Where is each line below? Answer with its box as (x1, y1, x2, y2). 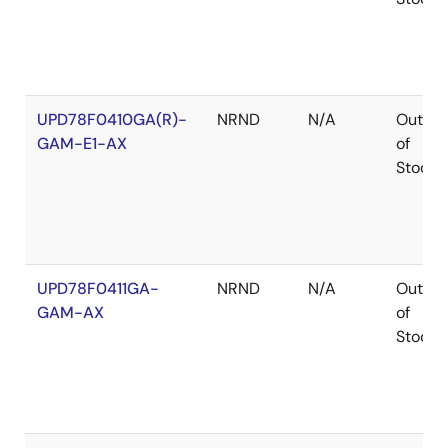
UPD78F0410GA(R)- (37, 109, 187, 130)
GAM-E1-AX (37, 133, 127, 154)
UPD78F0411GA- (37, 278, 159, 299)
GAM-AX (37, 302, 104, 323)
